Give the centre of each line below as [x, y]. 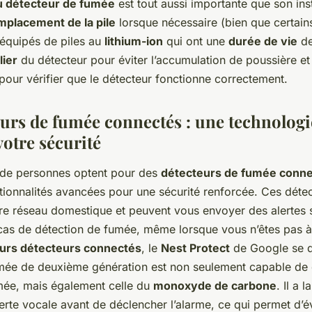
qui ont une [196, 41]
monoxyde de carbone [215, 286]
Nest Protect [195, 248]
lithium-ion [134, 41]
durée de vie [263, 41]
